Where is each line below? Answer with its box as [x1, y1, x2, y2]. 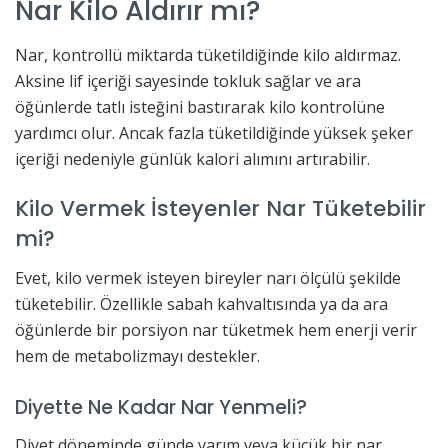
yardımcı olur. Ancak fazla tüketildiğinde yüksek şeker [15, 122, 413, 145]
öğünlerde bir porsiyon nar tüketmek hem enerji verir [15, 318, 417, 341]
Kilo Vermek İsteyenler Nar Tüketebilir [15, 192, 426, 224]
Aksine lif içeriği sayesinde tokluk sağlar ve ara [15, 70, 361, 93]
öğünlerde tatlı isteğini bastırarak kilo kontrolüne [15, 96, 385, 119]
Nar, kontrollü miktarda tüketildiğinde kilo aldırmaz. [15, 44, 401, 67]
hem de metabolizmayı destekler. [15, 344, 260, 367]
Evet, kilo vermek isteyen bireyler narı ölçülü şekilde [15, 266, 401, 289]
